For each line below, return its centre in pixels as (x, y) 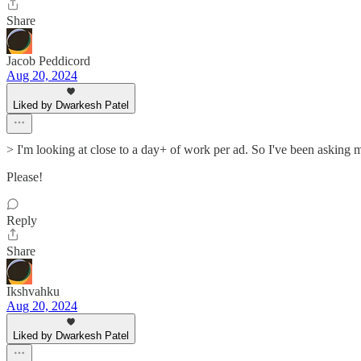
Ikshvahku (33, 291)
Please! (25, 177)
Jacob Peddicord (48, 61)
